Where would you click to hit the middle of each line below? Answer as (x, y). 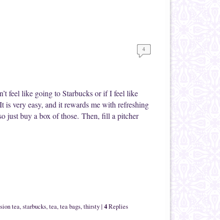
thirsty (92, 206)
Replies (118, 206)
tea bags (70, 206)
